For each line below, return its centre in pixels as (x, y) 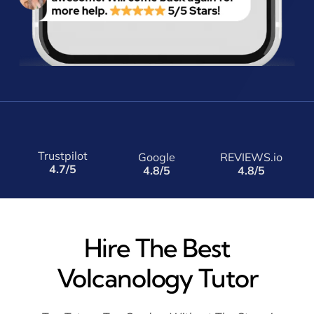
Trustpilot (62, 155)
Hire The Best (157, 248)
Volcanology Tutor (157, 278)
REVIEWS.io (251, 157)
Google (157, 157)
